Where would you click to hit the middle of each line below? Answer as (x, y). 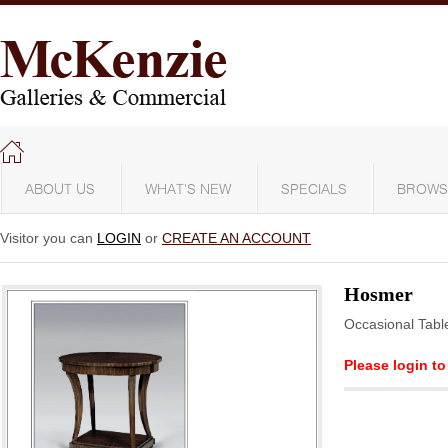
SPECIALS (314, 190)
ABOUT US (60, 190)
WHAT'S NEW (188, 190)
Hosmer (378, 294)
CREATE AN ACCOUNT (236, 238)
